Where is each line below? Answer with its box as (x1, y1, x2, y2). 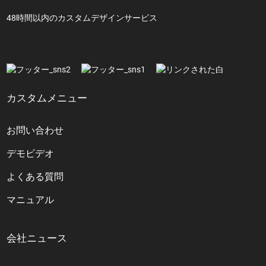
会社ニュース (7, 232, 68, 244)
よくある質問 (7, 170, 64, 182)
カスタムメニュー (7, 91, 88, 104)
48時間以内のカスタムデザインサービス (7, 12, 158, 23)
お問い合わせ (7, 124, 64, 136)
